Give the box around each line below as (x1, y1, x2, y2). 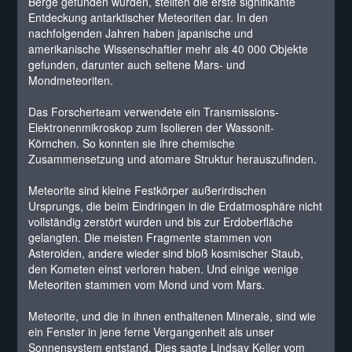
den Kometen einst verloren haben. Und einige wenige (28, 261, 299, 277)
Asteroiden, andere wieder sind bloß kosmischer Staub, (28, 245, 304, 261)
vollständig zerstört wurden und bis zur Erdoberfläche (28, 214, 294, 229)
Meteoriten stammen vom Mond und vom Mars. (28, 277, 266, 292)
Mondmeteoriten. (28, 72, 114, 88)
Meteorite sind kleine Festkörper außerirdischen (28, 182, 267, 198)
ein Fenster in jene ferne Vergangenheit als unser (28, 324, 275, 339)
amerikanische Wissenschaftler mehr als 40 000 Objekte (28, 41, 309, 57)
